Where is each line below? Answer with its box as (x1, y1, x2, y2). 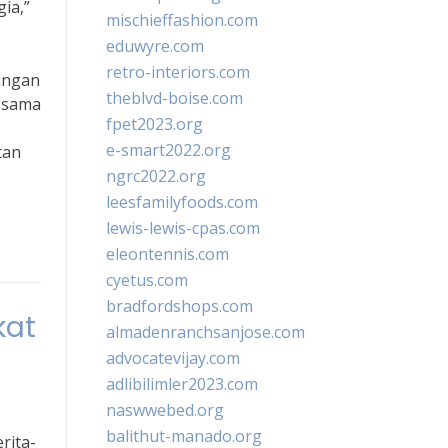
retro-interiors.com (106, 61, 250, 83)
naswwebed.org (106, 399, 224, 421)
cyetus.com (106, 269, 188, 291)
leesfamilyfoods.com (106, 191, 258, 213)
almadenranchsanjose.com (106, 321, 305, 343)
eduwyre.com (106, 35, 204, 57)
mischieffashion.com (106, 9, 258, 31)
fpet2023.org (106, 113, 203, 135)
